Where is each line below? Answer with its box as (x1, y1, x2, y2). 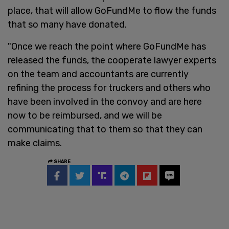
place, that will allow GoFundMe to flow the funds (8, 5, 216, 16)
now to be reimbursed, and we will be (8, 109, 162, 121)
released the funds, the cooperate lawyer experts (8, 54, 216, 66)
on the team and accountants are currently (8, 68, 189, 80)
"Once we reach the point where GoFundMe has (8, 40, 206, 52)
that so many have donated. (8, 18, 127, 30)
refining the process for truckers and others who (8, 82, 211, 94)
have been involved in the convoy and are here (8, 96, 202, 107)
